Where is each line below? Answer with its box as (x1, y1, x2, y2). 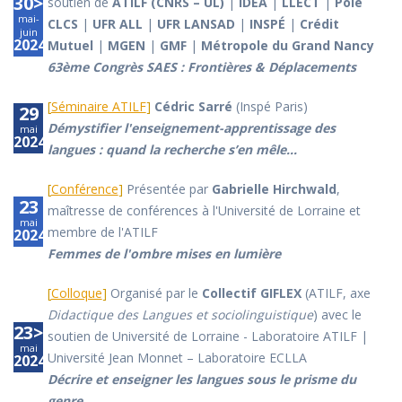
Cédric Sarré (153, 98, 232, 116)
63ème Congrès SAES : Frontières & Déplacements (47, 58, 356, 76)
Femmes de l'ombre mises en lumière (47, 245, 281, 263)
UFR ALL (92, 15, 143, 33)
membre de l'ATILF (47, 223, 158, 241)
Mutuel (47, 37, 93, 55)
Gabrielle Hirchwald (211, 180, 336, 198)
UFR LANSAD (156, 15, 235, 33)
